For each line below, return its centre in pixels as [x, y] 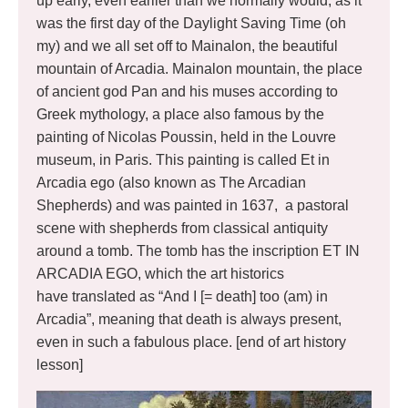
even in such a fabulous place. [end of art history [191, 342]
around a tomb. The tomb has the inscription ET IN [198, 250]
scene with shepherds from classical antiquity [182, 228]
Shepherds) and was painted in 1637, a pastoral [193, 205]
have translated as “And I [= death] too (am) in [182, 296]
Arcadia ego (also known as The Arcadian [171, 182]
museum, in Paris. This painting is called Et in [183, 159]
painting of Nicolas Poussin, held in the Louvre [186, 137]
